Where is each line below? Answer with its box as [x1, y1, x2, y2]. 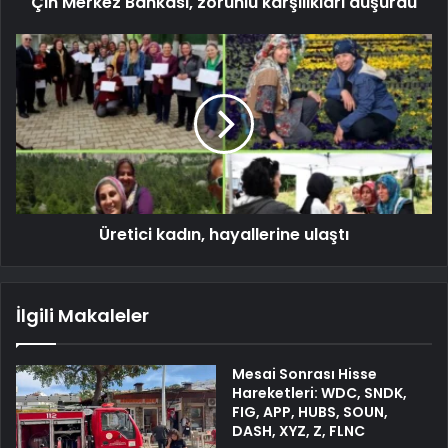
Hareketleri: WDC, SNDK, [232, 382, 407, 403]
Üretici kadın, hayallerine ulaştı [99, 222, 349, 246]
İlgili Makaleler [16, 302, 149, 328]
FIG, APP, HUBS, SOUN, [232, 401, 388, 422]
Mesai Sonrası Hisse [232, 363, 377, 384]
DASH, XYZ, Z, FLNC [232, 420, 365, 441]
